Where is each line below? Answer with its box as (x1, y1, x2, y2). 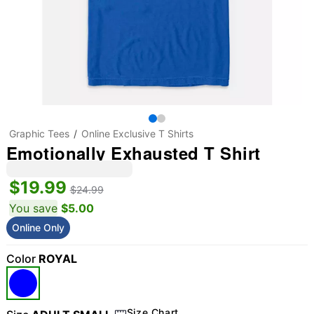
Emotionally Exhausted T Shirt (6, 141, 261, 165)
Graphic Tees (8, 128, 69, 139)
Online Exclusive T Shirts (81, 128, 193, 139)
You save (8, 201, 57, 215)
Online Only (11, 221, 64, 233)
